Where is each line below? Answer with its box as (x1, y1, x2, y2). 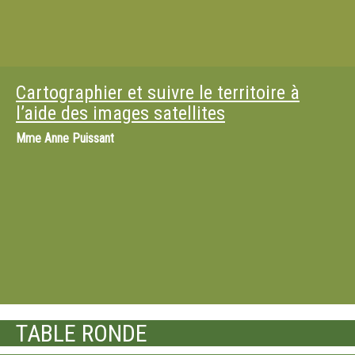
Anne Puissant (44, 131, 114, 146)
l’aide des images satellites (16, 102, 225, 124)
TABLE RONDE (16, 319, 147, 347)
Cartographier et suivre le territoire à (16, 82, 300, 104)
